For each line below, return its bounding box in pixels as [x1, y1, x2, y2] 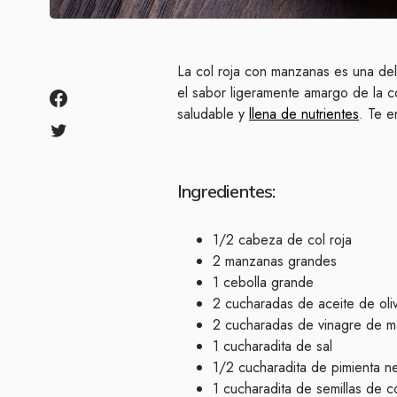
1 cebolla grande [213, 271, 314, 292]
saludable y [177, 103, 249, 124]
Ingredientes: [177, 179, 276, 202]
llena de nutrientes [249, 103, 359, 124]
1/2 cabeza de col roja [213, 229, 352, 250]
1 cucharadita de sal [213, 335, 332, 356]
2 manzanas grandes [213, 250, 337, 271]
